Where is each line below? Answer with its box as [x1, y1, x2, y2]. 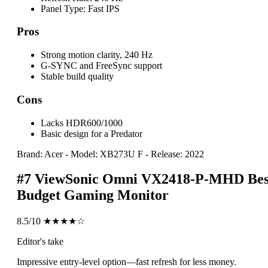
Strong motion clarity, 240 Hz [41, 50, 153, 60]
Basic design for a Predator [41, 128, 142, 139]
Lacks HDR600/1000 [41, 117, 123, 128]
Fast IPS [86, 3, 120, 14]
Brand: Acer [17, 148, 63, 159]
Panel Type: [41, 3, 86, 14]
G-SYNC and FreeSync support [41, 60, 162, 71]
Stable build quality [41, 71, 114, 82]
